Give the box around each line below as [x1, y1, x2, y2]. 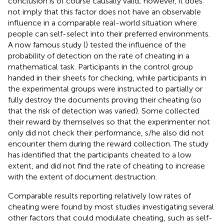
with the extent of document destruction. [8, 171, 157, 181]
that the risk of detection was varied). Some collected [8, 105, 199, 115]
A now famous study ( [8, 39, 85, 49]
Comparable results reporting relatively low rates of [8, 190, 191, 200]
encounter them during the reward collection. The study [8, 138, 208, 148]
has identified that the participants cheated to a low [8, 149, 191, 159]
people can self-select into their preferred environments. [8, 28, 210, 38]
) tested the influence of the [85, 39, 186, 49]
